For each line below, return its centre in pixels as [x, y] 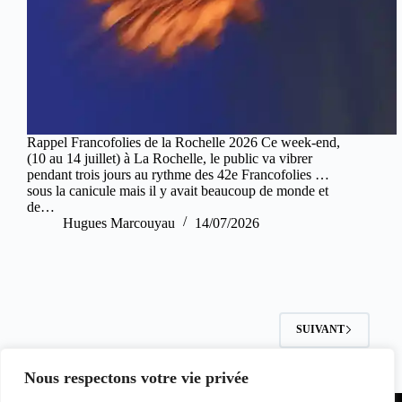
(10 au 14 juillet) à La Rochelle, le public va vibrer [170, 158]
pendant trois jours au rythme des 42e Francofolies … [178, 174]
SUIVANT [321, 330]
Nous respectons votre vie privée [136, 378]
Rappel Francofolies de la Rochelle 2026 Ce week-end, [184, 142]
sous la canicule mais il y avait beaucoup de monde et [178, 190]
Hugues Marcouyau [119, 223]
